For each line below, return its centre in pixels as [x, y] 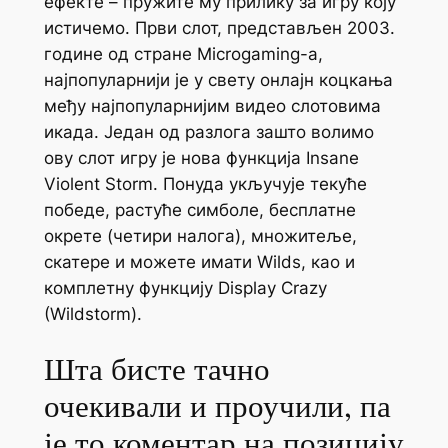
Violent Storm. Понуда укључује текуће [205, 183]
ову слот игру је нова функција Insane [201, 157]
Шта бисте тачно [156, 370]
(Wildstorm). [92, 313]
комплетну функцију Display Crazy [185, 287]
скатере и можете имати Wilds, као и [199, 261]
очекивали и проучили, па [217, 407]
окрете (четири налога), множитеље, [200, 235]
